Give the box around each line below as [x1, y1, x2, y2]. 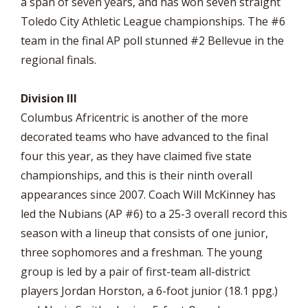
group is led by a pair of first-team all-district [21, 264, 250, 279]
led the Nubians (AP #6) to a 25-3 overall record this [21, 206, 287, 221]
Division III [21, 91, 77, 106]
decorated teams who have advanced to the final [21, 129, 268, 144]
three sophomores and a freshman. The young [21, 245, 263, 260]
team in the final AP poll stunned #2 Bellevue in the [21, 33, 284, 48]
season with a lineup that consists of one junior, [21, 225, 268, 241]
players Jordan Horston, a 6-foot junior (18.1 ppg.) [21, 283, 278, 298]
